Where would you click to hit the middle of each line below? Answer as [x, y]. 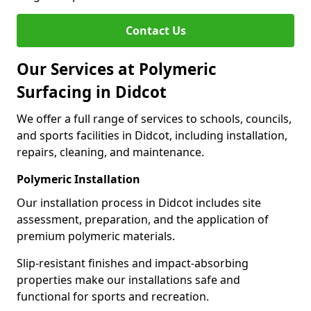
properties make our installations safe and [128, 280]
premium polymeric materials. [96, 236]
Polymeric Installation [78, 179]
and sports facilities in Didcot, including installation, [152, 135]
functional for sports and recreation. [113, 296]
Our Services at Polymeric [117, 69]
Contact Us [155, 31]
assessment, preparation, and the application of [143, 219]
